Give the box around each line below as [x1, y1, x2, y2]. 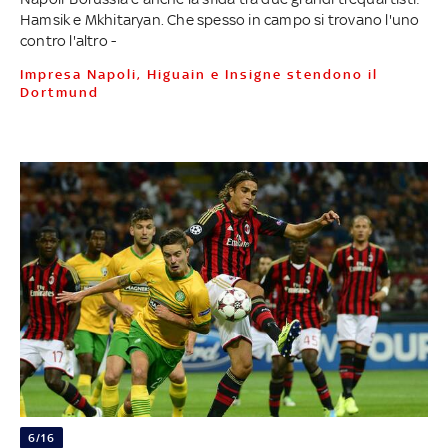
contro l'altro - [19, 32, 117, 50]
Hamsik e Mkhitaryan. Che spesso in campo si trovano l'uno [19, 11, 420, 29]
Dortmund [19, 85, 99, 101]
